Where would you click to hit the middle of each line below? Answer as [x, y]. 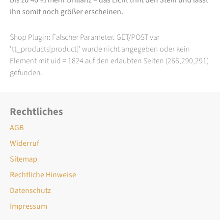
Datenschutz [30, 190]
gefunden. [26, 72]
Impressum [28, 206]
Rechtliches [36, 111]
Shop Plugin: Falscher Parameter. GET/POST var [85, 37]
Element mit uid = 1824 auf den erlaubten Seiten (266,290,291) [109, 61]
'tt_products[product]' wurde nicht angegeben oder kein [100, 49]
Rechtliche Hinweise [43, 175]
